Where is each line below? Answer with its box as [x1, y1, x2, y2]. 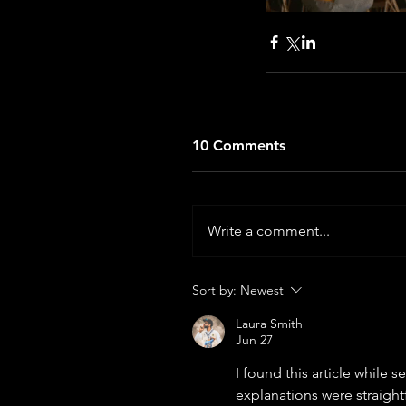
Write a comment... [208, 222, 330, 240]
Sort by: [192, 282, 237, 299]
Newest [240, 282, 284, 299]
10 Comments [192, 137, 285, 155]
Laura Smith [236, 315, 303, 333]
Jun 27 [236, 332, 273, 349]
